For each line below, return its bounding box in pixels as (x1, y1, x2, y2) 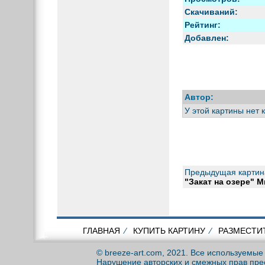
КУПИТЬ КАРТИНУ (133, 226, 205, 235)
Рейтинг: (184, 20, 221, 30)
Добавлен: (184, 33, 229, 43)
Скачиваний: (184, 7, 238, 17)
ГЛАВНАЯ (83, 226, 120, 235)
